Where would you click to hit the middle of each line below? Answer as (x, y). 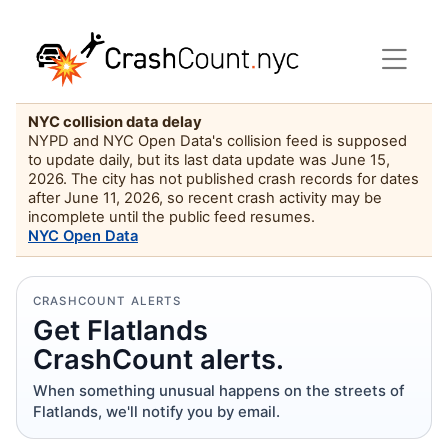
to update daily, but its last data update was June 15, (209, 160)
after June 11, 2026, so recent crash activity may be (205, 198)
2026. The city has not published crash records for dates (223, 179)
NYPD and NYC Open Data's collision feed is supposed (217, 141)
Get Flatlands (120, 330)
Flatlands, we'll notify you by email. (156, 411)
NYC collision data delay (115, 122)
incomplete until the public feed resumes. (171, 217)
